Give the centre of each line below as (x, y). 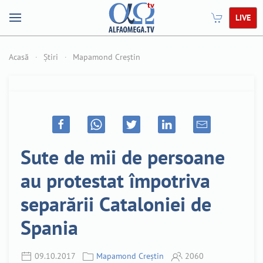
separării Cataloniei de (116, 203)
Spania (49, 227)
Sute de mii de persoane (123, 156)
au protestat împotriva (115, 180)
